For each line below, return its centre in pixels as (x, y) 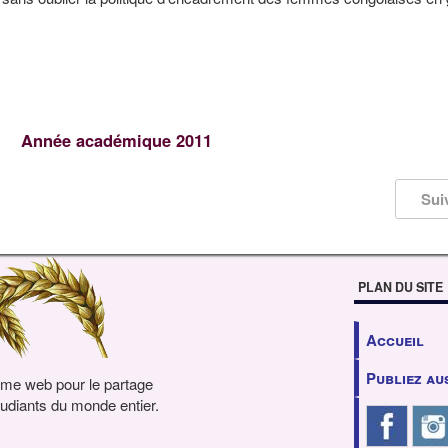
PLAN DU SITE (400, 286)
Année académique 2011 (116, 140)
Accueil (395, 339)
